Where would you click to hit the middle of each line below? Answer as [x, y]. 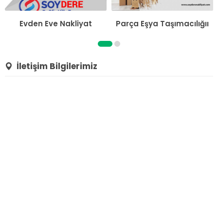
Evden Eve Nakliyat [56, 24]
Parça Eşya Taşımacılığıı [162, 24]
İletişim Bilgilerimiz [57, 66]
